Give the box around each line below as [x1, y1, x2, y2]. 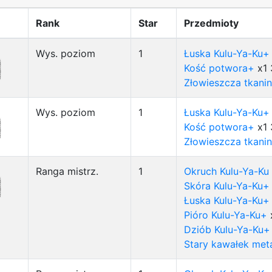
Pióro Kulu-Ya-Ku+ [184, 209, 267, 221]
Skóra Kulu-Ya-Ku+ [184, 180, 270, 192]
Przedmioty [184, 17, 239, 29]
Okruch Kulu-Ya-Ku [184, 165, 269, 177]
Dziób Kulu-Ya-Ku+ [184, 223, 270, 236]
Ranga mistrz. [36, 165, 98, 177]
